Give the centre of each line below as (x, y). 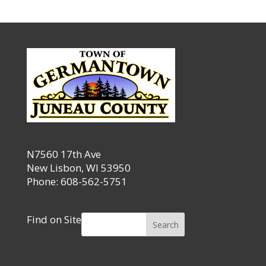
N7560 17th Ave (64, 154)
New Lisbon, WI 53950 (78, 167)
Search (165, 224)
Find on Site (54, 219)
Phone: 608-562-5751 (77, 181)
